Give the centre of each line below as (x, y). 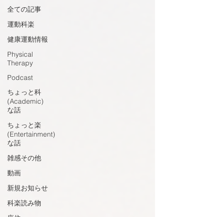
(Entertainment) (31, 134)
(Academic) (25, 101)
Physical (20, 54)
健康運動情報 (28, 39)
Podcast (20, 77)
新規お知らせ (28, 188)
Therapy (20, 63)
